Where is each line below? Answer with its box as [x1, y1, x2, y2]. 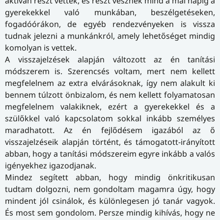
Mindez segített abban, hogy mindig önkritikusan [5, 172, 215, 183]
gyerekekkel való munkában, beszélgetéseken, [5, 7, 215, 18]
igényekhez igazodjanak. [5, 160, 96, 171]
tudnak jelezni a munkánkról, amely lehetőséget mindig [5, 30, 215, 42]
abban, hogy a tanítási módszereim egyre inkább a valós [5, 148, 215, 160]
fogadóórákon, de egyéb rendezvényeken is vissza [5, 19, 215, 30]
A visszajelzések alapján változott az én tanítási [5, 54, 215, 65]
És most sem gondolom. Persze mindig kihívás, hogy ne [5, 207, 215, 219]
